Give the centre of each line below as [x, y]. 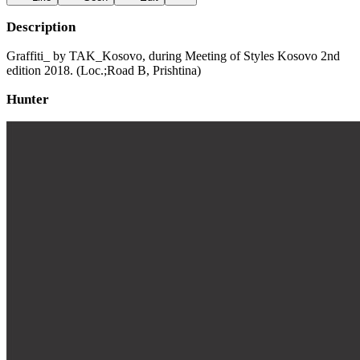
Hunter [28, 99]
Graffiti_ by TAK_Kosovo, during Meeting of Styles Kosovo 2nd [173, 56]
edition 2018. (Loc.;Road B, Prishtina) [104, 70]
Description [41, 27]
